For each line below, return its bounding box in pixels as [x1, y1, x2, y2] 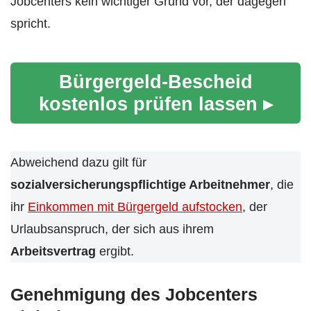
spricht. [10, 17, 51, 31]
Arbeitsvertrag [10, 244, 96, 259]
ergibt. [96, 244, 134, 259]
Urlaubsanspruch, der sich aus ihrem [10, 222, 214, 237]
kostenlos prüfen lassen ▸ [38, 93, 273, 115]
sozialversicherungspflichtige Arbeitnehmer [10, 178, 270, 192]
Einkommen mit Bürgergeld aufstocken [28, 200, 242, 215]
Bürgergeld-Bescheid [58, 71, 253, 93]
